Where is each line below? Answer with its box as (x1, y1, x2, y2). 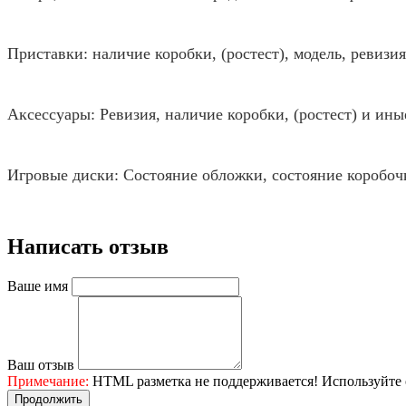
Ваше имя (7, 278, 68, 295)
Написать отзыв (7, 235, 169, 259)
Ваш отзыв (7, 357, 74, 373)
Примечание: (7, 373, 89, 390)
